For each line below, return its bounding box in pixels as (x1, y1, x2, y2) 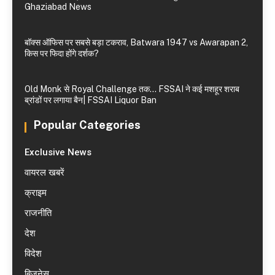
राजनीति (25, 207, 52, 219)
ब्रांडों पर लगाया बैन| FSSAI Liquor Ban (25, 95, 157, 106)
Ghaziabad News (25, 2, 91, 12)
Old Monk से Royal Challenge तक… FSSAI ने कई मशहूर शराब (25, 84, 239, 95)
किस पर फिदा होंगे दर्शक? (25, 48, 99, 59)
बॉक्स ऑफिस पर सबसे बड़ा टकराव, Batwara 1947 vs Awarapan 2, (25, 37, 248, 48)
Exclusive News (25, 147, 91, 158)
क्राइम (25, 187, 47, 199)
